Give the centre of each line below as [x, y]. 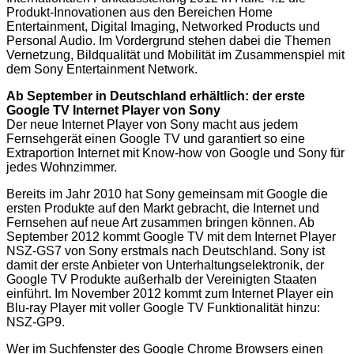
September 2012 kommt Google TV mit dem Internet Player [171, 236]
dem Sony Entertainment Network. [102, 69]
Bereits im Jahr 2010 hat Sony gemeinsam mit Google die [167, 194]
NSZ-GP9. [36, 322]
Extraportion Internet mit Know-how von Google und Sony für [175, 153]
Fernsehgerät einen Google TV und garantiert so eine [156, 138]
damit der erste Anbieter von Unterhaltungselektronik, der [165, 265]
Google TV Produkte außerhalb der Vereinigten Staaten [162, 279]
